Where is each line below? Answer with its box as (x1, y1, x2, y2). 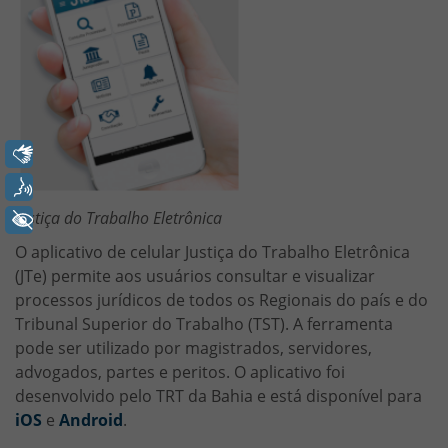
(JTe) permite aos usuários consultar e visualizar (15, 264, 375, 287)
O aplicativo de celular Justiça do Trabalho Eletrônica (15, 240, 410, 263)
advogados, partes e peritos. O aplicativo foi (15, 360, 345, 383)
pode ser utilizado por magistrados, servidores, (15, 336, 372, 359)
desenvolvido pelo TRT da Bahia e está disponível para (15, 384, 422, 407)
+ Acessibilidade (57, 209, 183, 231)
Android (59, 408, 123, 431)
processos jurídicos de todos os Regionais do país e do (15, 288, 428, 311)
